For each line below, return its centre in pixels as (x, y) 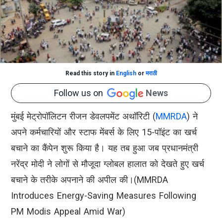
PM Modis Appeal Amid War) (68, 212)
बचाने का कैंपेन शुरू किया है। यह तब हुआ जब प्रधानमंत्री (105, 148)
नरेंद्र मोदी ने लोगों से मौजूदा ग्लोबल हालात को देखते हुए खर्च (108, 164)
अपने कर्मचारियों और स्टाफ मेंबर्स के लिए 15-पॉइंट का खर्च (104, 132)
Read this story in (90, 73)
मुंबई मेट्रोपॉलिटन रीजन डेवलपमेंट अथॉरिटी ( (83, 116)
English (126, 73)
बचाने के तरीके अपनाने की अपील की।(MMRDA (89, 180)
